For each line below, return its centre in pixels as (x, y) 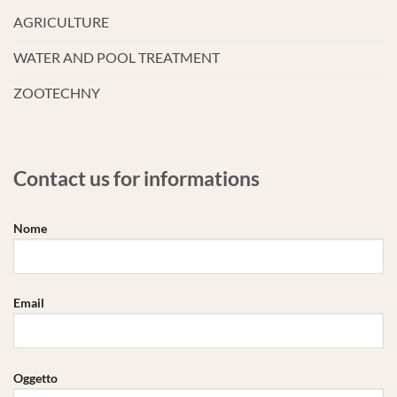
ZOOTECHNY (57, 92)
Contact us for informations (136, 178)
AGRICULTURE (61, 21)
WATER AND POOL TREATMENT (117, 57)
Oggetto (35, 378)
